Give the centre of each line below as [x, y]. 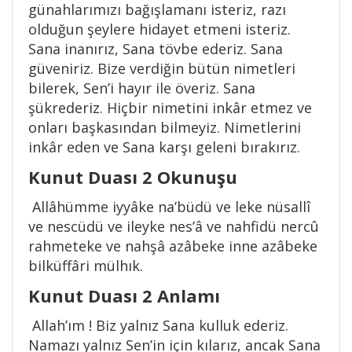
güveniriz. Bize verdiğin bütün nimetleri [162, 69]
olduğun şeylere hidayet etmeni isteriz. [159, 29]
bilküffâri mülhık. [88, 266]
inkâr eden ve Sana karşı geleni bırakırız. [166, 147]
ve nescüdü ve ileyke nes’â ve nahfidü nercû [174, 227]
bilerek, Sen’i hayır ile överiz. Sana [142, 88]
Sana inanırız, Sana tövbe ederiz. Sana [156, 49]
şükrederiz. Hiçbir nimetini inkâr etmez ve [170, 108]
